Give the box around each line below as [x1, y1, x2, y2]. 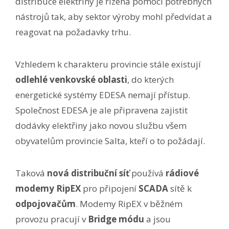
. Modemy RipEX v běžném [76, 198, 182, 210]
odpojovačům [15, 198, 76, 210]
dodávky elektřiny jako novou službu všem [15, 120, 187, 131]
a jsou [144, 213, 171, 225]
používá [129, 167, 166, 179]
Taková [15, 167, 47, 179]
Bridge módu [88, 213, 144, 225]
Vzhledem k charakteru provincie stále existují [15, 58, 201, 70]
